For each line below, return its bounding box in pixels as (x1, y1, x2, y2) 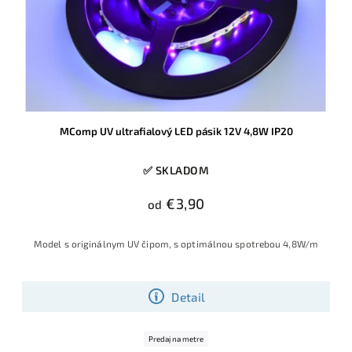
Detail (171, 289, 206, 304)
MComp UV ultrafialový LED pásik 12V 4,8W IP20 (59, 125, 293, 138)
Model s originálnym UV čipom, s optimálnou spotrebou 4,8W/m (34, 238, 318, 250)
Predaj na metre (148, 334, 203, 344)
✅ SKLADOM (142, 163, 210, 178)
